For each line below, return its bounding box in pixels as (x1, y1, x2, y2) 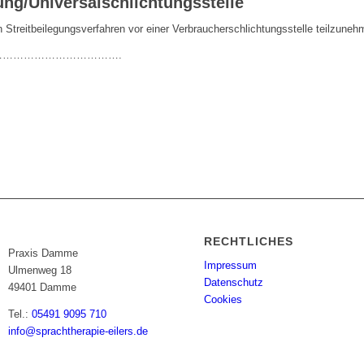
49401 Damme (8, 281, 77, 294)
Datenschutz (204, 276, 264, 289)
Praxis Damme (8, 247, 79, 260)
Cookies (204, 293, 243, 306)
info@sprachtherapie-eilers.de (8, 324, 149, 337)
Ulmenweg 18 (8, 264, 72, 277)
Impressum (204, 259, 258, 272)
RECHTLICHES (204, 235, 294, 249)
